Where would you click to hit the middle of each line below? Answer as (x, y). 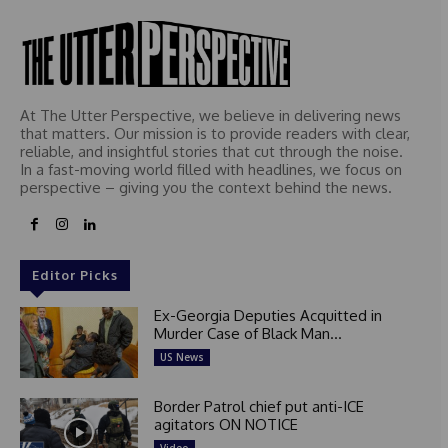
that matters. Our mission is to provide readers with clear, (215, 134)
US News (181, 357)
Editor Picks (75, 275)
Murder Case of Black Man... (247, 334)
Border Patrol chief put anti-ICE (258, 406)
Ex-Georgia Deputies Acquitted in (267, 316)
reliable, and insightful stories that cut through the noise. (211, 152)
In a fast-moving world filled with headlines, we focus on (211, 170)
